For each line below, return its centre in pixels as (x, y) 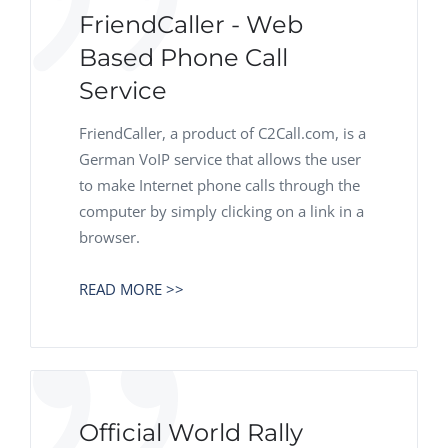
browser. (109, 237)
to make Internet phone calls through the (219, 185)
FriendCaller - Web (191, 24)
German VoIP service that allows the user (220, 159)
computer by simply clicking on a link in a (221, 211)
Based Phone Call (183, 57)
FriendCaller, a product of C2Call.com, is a (222, 133)
